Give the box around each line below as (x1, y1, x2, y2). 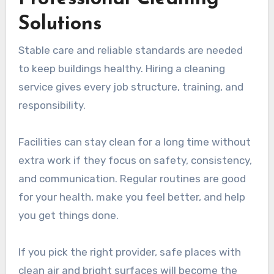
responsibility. (18, 99, 86, 112)
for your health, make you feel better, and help (18, 191, 245, 204)
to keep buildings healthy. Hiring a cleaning (18, 62, 225, 75)
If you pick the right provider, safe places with (18, 246, 241, 259)
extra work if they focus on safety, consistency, (18, 154, 252, 167)
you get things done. (18, 209, 119, 222)
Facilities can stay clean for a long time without (18, 136, 251, 149)
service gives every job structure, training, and (18, 81, 243, 94)
